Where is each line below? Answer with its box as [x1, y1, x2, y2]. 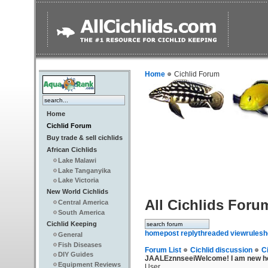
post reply [164, 229, 198, 238]
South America [58, 208, 105, 216]
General [58, 230, 83, 238]
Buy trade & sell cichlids [47, 134, 123, 141]
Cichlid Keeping [47, 220, 97, 227]
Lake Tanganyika [58, 166, 111, 174]
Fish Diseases [58, 240, 102, 248]
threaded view [198, 229, 246, 238]
